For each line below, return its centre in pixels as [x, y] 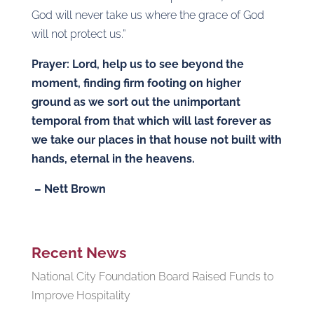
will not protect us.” [78, 34]
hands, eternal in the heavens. [113, 159]
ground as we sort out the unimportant [136, 102]
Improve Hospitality [81, 295]
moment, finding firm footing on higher [136, 83]
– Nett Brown [68, 189]
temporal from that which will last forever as [151, 121]
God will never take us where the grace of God [148, 15]
